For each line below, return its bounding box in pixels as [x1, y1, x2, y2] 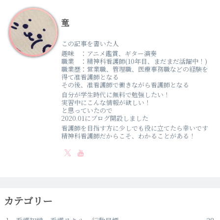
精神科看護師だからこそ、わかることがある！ [61, 131, 195, 140]
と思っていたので [61, 105, 112, 115]
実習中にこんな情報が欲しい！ [61, 97, 151, 107]
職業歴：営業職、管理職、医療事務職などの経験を [61, 64, 208, 74]
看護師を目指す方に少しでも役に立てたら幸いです [61, 123, 208, 133]
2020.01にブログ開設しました [61, 113, 148, 123]
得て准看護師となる [61, 72, 119, 82]
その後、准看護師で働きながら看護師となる [61, 80, 189, 90]
